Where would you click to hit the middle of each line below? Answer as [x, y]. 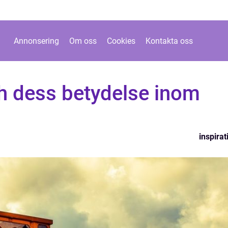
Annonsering [36, 41]
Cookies [121, 41]
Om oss [83, 41]
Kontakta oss [169, 41]
